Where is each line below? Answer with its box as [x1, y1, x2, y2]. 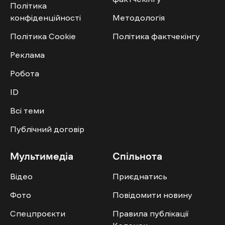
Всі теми [10, 106, 44, 115]
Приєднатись [113, 172, 167, 181]
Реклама [10, 51, 45, 59]
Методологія [113, 14, 165, 22]
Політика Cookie [10, 32, 76, 41]
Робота [10, 69, 39, 78]
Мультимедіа [10, 151, 73, 162]
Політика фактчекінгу [113, 32, 200, 41]
